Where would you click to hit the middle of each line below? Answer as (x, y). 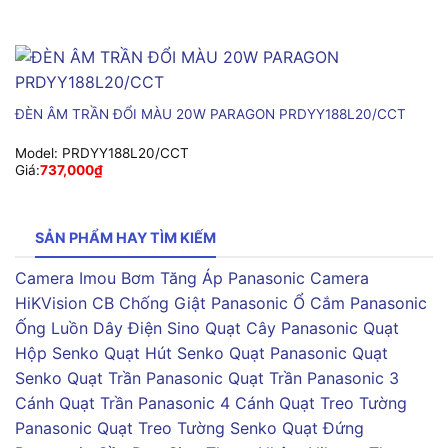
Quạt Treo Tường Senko (187, 428)
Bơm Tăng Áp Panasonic (213, 278)
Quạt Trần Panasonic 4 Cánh (166, 403)
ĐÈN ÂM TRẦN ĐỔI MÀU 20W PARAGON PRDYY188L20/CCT (210, 114)
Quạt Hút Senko (164, 353)
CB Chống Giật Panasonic (190, 303)
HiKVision (51, 303)
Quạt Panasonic (288, 353)
